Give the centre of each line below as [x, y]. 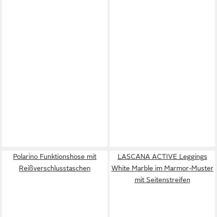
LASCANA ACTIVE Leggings [162, 156]
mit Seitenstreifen [162, 179]
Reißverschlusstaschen [55, 168]
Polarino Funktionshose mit [55, 156]
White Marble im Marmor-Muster [162, 168]
